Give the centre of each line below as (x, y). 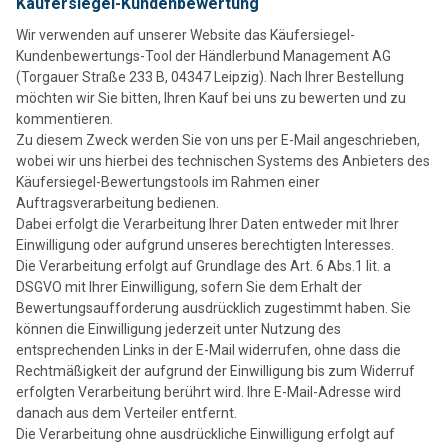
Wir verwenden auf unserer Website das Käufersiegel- (185, 34)
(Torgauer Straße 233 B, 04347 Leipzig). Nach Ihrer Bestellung (210, 76)
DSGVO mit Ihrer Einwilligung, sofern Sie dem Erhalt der (189, 286)
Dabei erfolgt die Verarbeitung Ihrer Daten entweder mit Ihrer (207, 223)
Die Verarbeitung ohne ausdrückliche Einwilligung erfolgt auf (205, 433)
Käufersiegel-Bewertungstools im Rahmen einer (168, 181)
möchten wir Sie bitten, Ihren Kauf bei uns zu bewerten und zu (211, 97)
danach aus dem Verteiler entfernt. (126, 412)
